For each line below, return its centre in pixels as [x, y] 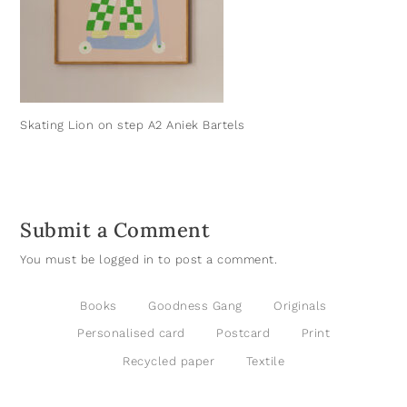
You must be [60, 259]
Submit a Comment [115, 229]
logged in [127, 259]
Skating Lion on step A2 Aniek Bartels [133, 124]
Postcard [243, 333]
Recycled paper [169, 361]
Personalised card [131, 333]
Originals [300, 305]
